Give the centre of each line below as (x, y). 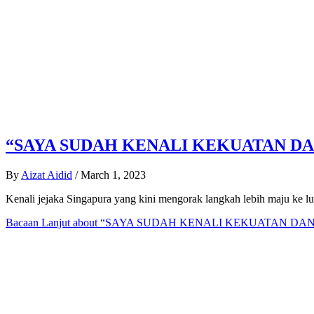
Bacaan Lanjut (38, 222)
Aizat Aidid (47, 175)
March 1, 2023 (113, 175)
